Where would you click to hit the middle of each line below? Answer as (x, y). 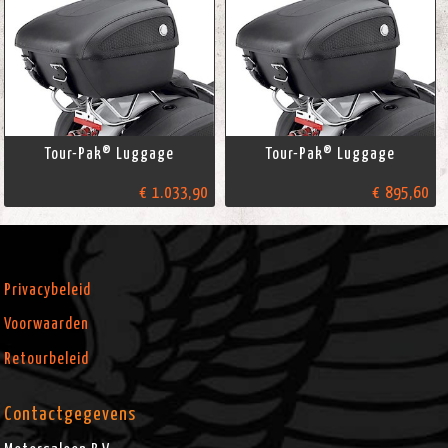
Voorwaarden (47, 324)
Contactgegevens (70, 414)
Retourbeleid (47, 358)
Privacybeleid (48, 289)
